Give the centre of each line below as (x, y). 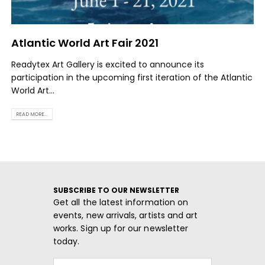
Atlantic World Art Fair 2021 (85, 43)
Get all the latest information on (121, 202)
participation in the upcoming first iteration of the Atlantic (132, 78)
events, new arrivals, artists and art (126, 215)
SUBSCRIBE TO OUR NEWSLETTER (116, 190)
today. (67, 241)
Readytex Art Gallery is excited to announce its (108, 65)
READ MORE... (32, 114)
